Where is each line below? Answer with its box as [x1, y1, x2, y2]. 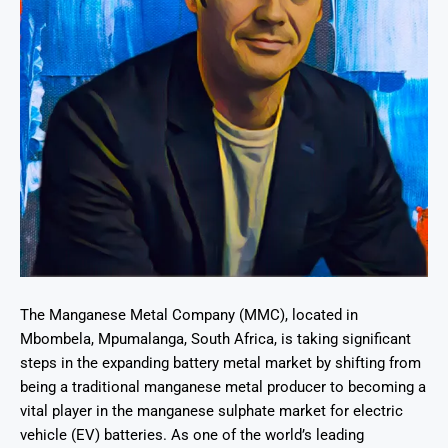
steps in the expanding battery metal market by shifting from [20, 353, 421, 372]
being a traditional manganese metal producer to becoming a [20, 377, 426, 396]
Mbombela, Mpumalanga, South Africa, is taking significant [20, 329, 411, 348]
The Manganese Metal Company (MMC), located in [20, 305, 358, 324]
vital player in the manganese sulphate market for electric [20, 401, 403, 420]
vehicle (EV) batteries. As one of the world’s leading [20, 425, 364, 444]
